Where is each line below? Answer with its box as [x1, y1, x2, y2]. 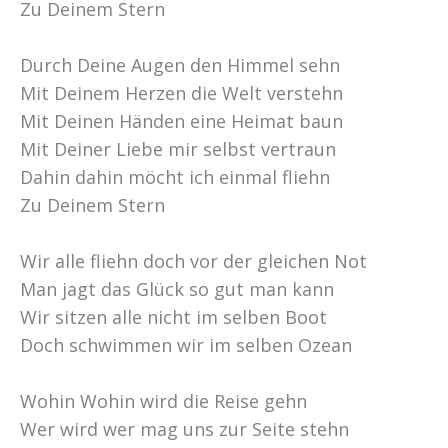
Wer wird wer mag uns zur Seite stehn [20, 416, 349, 441]
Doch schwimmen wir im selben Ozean [20, 332, 352, 357]
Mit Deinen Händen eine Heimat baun [20, 108, 343, 133]
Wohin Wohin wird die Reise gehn [20, 388, 307, 413]
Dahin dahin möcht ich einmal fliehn [20, 164, 330, 189]
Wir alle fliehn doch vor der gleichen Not [20, 248, 367, 273]
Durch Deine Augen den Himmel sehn [20, 52, 340, 77]
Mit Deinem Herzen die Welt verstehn [20, 80, 343, 105]
